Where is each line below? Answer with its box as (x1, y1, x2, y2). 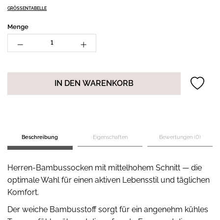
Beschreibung (22, 134, 58, 141)
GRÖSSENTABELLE (7, 6, 44, 11)
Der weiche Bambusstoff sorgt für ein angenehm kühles (7, 205, 208, 215)
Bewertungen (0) (159, 134, 201, 141)
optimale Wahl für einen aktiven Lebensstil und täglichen (7, 175, 210, 185)
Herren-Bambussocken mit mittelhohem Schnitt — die (7, 163, 202, 173)
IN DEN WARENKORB (55, 79, 134, 88)
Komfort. (7, 188, 39, 197)
